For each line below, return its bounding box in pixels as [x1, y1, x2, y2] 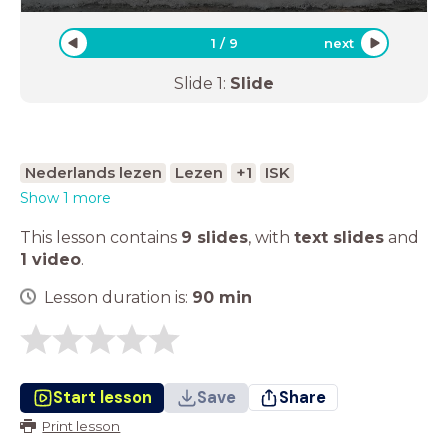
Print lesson [42, 417, 121, 434]
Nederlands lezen [24, 162, 162, 182]
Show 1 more [20, 188, 111, 207]
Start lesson [52, 386, 152, 408]
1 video [20, 249, 81, 269]
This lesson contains [20, 227, 181, 247]
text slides [294, 227, 384, 247]
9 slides [181, 227, 248, 247]
